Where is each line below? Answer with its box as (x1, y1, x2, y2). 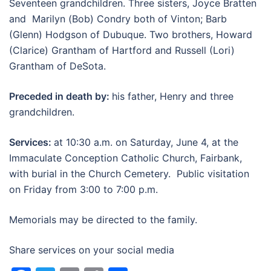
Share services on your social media (9, 244, 174, 256)
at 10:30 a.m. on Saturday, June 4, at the (54, 136, 238, 148)
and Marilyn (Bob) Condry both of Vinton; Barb (9, 13, 227, 25)
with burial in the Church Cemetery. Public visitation (9, 168, 249, 180)
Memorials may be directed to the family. (9, 214, 197, 226)
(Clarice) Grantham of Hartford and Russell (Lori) (9, 44, 235, 56)
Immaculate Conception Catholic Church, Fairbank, (9, 152, 242, 164)
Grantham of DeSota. (9, 60, 106, 72)
